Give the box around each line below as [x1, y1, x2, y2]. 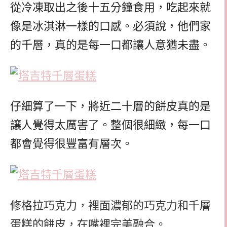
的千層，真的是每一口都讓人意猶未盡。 [10, 38, 211, 51]
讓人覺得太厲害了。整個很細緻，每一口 [10, 119, 211, 132]
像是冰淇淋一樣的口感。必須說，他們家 [10, 19, 211, 32]
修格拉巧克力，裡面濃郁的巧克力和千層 [10, 199, 211, 212]
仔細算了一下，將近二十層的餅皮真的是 [10, 100, 211, 113]
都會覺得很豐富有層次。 [10, 137, 133, 150]
